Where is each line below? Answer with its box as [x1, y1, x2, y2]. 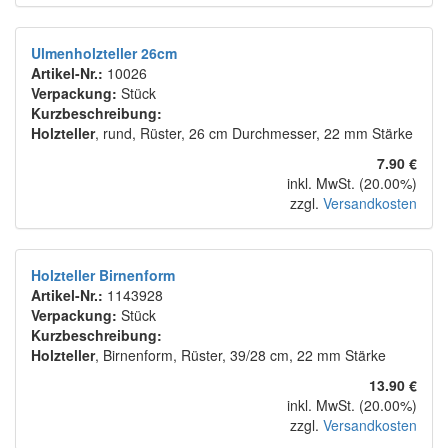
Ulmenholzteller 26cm [31, 43, 177, 64]
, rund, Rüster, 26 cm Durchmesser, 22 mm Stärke [95, 123, 413, 144]
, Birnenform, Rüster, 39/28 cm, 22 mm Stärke [95, 345, 386, 366]
